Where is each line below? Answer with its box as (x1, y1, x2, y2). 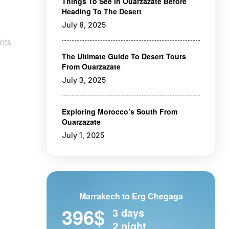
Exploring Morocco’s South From (62, 106, 177, 117)
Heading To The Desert (62, 6, 142, 16)
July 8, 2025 (62, 20, 106, 29)
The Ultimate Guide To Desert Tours (62, 51, 186, 61)
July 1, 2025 (62, 131, 104, 140)
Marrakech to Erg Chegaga (79, 190, 183, 202)
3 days (112, 205, 144, 220)
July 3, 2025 (62, 76, 106, 84)
